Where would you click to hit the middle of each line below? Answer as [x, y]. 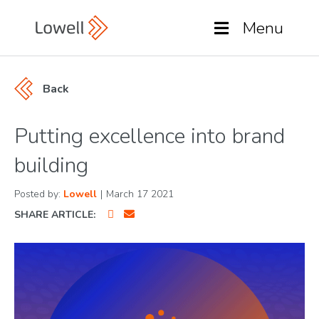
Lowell [80, 194]
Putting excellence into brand [150, 136]
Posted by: [39, 194]
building [51, 166]
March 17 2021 [140, 194]
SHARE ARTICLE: [55, 215]
